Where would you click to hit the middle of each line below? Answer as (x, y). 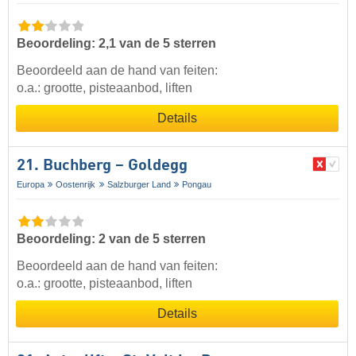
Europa (31, 184)
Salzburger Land (139, 184)
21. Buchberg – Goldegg (102, 166)
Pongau (197, 184)
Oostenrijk (76, 184)
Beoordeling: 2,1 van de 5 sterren (116, 43)
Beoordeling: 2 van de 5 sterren (111, 238)
